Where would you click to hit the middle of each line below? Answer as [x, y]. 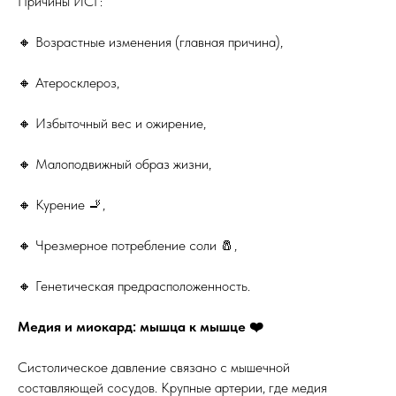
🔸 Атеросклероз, [69, 83]
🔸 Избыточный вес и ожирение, [112, 123]
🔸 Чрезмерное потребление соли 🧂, [127, 245]
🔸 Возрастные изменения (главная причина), [150, 42]
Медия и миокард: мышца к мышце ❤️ [141, 327]
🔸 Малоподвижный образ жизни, [114, 164]
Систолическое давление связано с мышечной [154, 367]
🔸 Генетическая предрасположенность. [134, 286]
